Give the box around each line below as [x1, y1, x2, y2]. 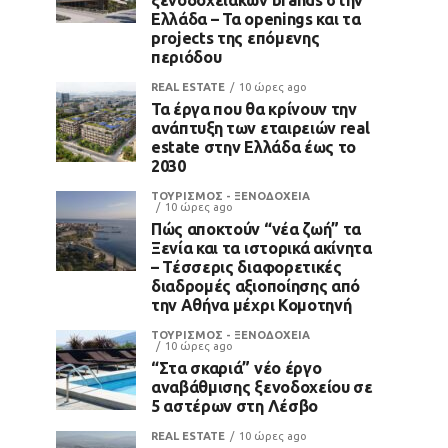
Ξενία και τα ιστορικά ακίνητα [151, 238, 372, 257]
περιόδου [151, 47, 222, 66]
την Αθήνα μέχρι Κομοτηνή [151, 295, 352, 314]
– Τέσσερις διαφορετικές [151, 257, 342, 276]
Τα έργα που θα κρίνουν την [151, 99, 357, 118]
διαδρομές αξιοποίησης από [151, 276, 360, 295]
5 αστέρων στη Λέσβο [151, 396, 318, 415]
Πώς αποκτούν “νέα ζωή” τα [151, 219, 361, 238]
